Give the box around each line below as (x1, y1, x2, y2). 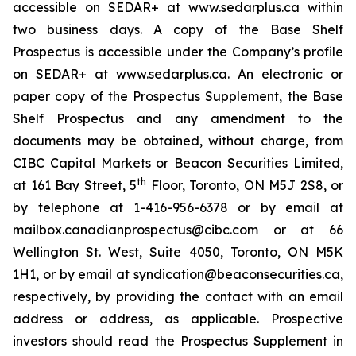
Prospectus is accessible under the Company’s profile (13, 44, 343, 60)
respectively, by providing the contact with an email (13, 288, 343, 304)
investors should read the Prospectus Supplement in (13, 333, 343, 349)
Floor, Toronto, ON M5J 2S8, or (146, 177, 343, 193)
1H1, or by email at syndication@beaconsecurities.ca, (13, 266, 343, 282)
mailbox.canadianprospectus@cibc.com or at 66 (13, 222, 343, 238)
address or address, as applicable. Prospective (13, 311, 343, 327)
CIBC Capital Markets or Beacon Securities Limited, (13, 155, 343, 171)
